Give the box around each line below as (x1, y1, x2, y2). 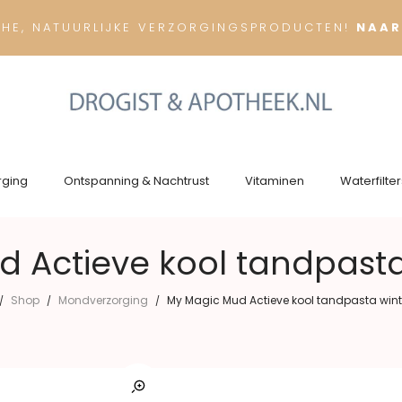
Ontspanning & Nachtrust (63, 172, 209, 189)
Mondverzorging (57, 293, 148, 308)
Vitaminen (244, 172, 304, 189)
